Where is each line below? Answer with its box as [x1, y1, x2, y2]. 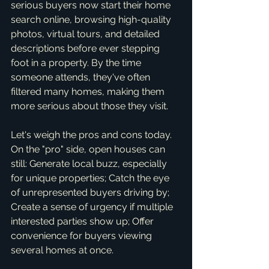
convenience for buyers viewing [11, 230, 154, 241]
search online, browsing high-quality [11, 14, 174, 25]
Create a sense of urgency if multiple [11, 201, 175, 213]
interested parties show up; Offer [11, 216, 156, 227]
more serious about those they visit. [11, 100, 168, 112]
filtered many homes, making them [11, 86, 167, 97]
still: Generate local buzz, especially [11, 158, 169, 169]
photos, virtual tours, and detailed [11, 28, 162, 40]
